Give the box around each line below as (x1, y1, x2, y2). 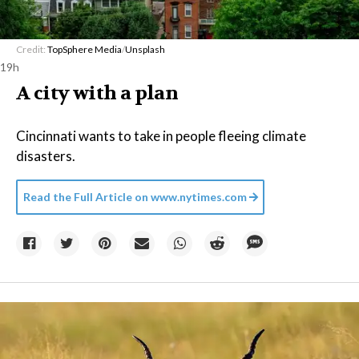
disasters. (16, 147, 75, 164)
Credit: (16, 43, 47, 55)
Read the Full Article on (23, 190, 148, 204)
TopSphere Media (47, 43, 122, 55)
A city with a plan (16, 81, 179, 106)
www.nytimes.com (148, 190, 247, 204)
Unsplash (125, 43, 165, 55)
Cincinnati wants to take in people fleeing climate (16, 127, 306, 144)
